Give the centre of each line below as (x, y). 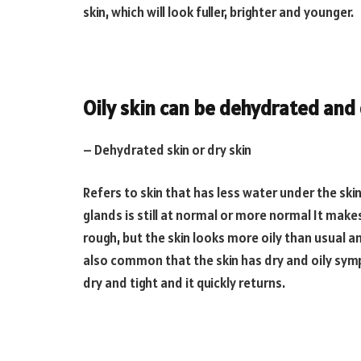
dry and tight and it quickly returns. (184, 283)
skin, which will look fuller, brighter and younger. (218, 12)
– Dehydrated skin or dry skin (167, 149)
